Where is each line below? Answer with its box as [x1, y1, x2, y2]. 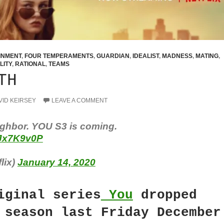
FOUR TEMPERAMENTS [24, 52, 93, 59]
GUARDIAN [96, 52, 129, 59]
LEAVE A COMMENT [51, 97, 107, 104]
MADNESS [161, 52, 192, 59]
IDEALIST [132, 52, 159, 59]
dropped [132, 187, 197, 202]
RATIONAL [14, 60, 45, 67]
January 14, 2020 [17, 157, 95, 167]
